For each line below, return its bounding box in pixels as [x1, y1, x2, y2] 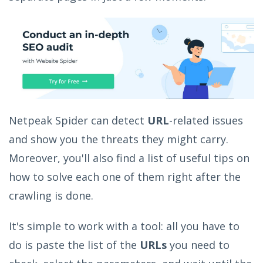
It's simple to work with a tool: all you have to [9, 219, 240, 233]
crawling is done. [9, 188, 93, 203]
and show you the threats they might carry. [9, 132, 228, 146]
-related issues [169, 113, 243, 127]
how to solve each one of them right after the [9, 170, 241, 184]
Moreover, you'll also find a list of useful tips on [9, 151, 249, 165]
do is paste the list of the [9, 238, 140, 252]
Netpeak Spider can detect [9, 113, 147, 127]
